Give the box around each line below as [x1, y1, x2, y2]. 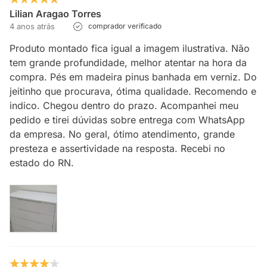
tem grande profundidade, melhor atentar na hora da [10, 57, 247, 69]
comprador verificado [86, 21, 162, 30]
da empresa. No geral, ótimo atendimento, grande [10, 128, 235, 140]
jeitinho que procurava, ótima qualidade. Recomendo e [10, 85, 256, 97]
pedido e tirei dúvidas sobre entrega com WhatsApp [10, 114, 245, 126]
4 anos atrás [10, 21, 55, 31]
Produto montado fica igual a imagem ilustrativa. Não [10, 42, 250, 54]
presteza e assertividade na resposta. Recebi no [10, 142, 225, 154]
